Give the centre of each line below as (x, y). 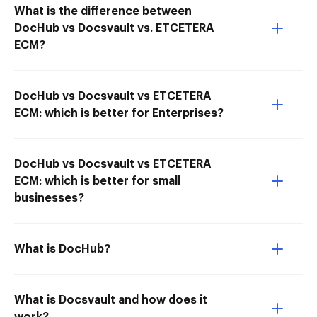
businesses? (49, 198)
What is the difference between (103, 11)
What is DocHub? (62, 249)
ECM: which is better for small (97, 181)
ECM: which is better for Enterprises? (119, 113)
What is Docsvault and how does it (111, 300)
